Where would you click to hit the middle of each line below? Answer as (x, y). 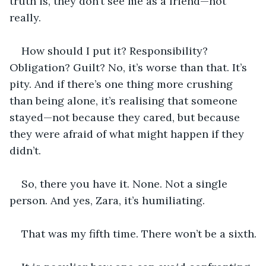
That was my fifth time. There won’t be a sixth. (139, 233)
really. (25, 17)
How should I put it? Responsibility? (116, 50)
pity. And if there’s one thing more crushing (123, 84)
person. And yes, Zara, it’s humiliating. (107, 200)
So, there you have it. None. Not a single (126, 183)
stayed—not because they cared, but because (126, 117)
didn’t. (25, 150)
